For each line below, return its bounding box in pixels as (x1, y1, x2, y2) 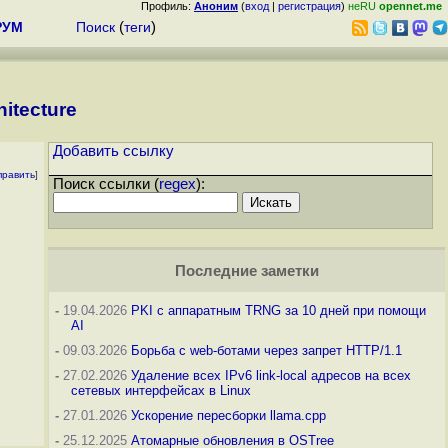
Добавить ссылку (53, 143, 174, 160)
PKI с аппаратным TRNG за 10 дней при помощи (131, 303, 426, 319)
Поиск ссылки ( (53, 176, 159, 193)
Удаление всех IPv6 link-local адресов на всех (131, 368, 411, 384)
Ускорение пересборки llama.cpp (131, 408, 326, 424)
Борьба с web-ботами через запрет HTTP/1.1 (131, 343, 402, 359)
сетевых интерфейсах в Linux (71, 383, 251, 399)
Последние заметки (174, 263, 319, 280)
